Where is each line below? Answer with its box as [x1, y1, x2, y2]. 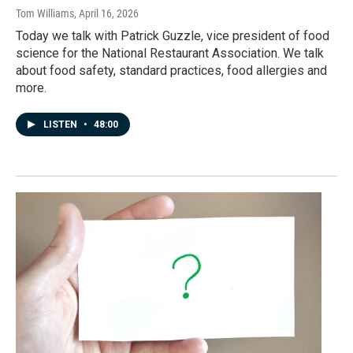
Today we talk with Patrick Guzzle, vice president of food [16, 28, 329, 44]
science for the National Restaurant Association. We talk [16, 46, 324, 61]
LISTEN [43, 119, 80, 131]
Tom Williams [16, 7, 74, 20]
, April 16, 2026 [74, 7, 139, 20]
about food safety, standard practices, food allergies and [16, 63, 327, 79]
